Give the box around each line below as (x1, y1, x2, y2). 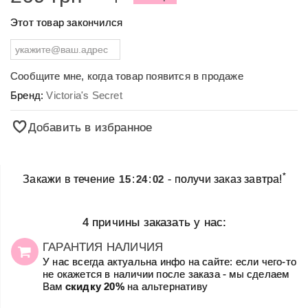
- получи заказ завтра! (165, 173, 283, 185)
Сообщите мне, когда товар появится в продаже (10, 69, 243, 82)
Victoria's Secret (46, 89, 122, 101)
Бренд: (10, 89, 47, 101)
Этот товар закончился (10, 16, 123, 28)
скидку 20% (65, 280, 124, 292)
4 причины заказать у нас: (82, 214, 227, 229)
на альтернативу (124, 280, 208, 292)
